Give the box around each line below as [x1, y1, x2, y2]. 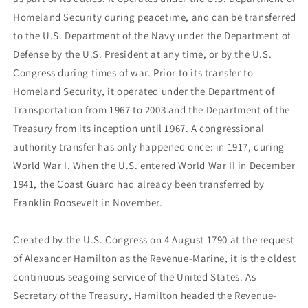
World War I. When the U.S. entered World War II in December [13, 159, 296, 173]
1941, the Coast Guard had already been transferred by [13, 177, 265, 191]
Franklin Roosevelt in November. [13, 196, 163, 210]
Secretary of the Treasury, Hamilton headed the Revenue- [13, 289, 278, 302]
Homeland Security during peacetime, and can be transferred [13, 10, 296, 24]
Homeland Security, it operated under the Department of [13, 85, 275, 98]
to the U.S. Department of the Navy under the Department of [13, 29, 291, 43]
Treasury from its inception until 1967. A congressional [13, 122, 265, 135]
